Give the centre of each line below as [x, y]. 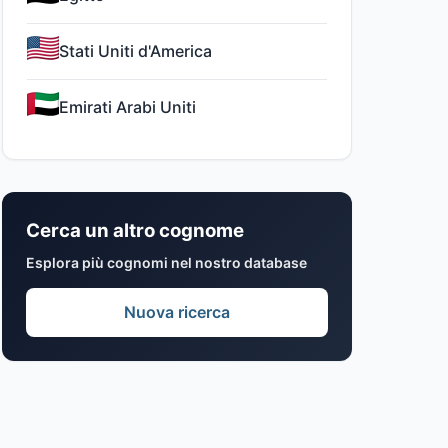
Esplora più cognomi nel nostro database [166, 262]
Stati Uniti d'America [135, 51]
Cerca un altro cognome [135, 230]
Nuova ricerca [177, 312]
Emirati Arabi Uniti [127, 107]
